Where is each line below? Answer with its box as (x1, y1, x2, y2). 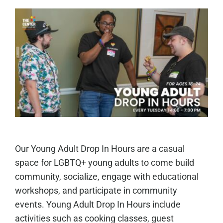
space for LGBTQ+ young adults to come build (14, 157, 194, 168)
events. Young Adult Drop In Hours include (14, 199, 181, 210)
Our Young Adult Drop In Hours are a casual (14, 143, 185, 154)
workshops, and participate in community (14, 185, 177, 196)
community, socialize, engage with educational (14, 171, 199, 182)
